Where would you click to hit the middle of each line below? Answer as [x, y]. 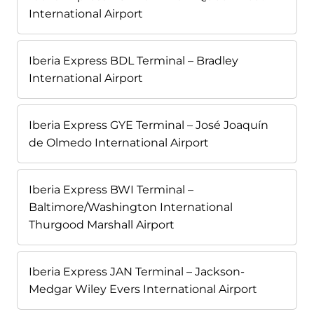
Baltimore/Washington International [131, 207]
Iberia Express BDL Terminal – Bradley [134, 61]
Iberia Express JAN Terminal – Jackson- [137, 272]
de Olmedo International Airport [119, 143]
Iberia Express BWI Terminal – [111, 190]
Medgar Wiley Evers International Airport [143, 289]
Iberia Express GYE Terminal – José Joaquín [149, 125]
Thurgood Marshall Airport [102, 225]
